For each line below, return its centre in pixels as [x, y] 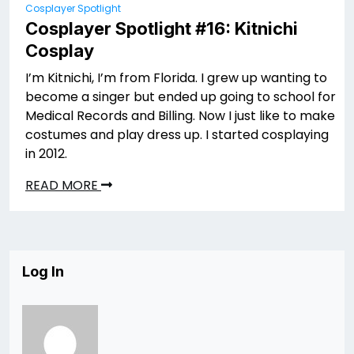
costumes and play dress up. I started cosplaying [177, 135]
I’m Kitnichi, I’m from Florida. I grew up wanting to [176, 78]
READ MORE [63, 186]
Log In [43, 272]
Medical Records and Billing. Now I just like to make [180, 116]
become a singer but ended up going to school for [181, 97]
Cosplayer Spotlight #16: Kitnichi [162, 29]
